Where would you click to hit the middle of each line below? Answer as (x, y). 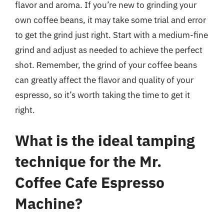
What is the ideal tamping (105, 140)
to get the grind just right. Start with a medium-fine (111, 35)
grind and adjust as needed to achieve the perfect (109, 50)
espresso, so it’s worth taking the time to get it (102, 95)
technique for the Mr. (88, 161)
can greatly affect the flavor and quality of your (104, 80)
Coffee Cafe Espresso (90, 182)
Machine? (49, 203)
